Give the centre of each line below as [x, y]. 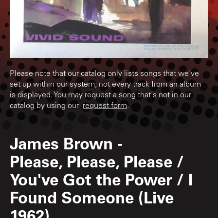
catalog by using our [46, 106]
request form [105, 106]
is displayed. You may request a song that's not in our [100, 95]
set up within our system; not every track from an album [105, 84]
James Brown [61, 143]
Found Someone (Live [92, 197]
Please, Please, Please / [97, 161]
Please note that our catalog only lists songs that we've [104, 74]
